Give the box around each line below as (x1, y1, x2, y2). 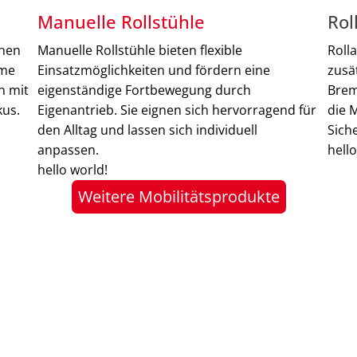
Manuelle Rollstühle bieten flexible (37, 41, 243, 60)
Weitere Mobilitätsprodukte (77, 186, 280, 208)
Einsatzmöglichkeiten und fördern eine (37, 61, 271, 80)
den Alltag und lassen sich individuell (37, 121, 258, 139)
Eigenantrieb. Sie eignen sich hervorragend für (37, 101, 317, 120)
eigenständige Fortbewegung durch (37, 81, 252, 100)
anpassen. (37, 141, 100, 159)
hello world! (37, 161, 108, 179)
